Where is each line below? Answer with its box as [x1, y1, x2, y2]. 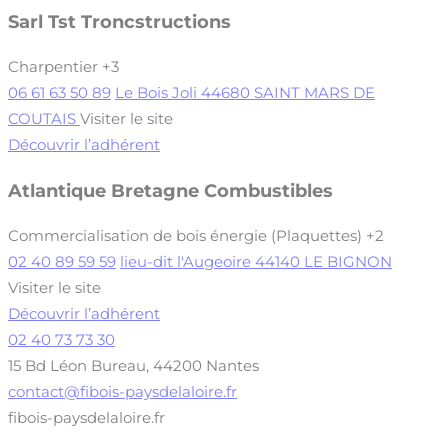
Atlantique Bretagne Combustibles [8, 179, 333, 201]
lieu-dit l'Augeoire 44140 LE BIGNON [120, 252, 392, 272]
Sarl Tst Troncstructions [8, 10, 231, 32]
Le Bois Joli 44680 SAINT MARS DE [115, 83, 375, 103]
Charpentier [8, 57, 98, 77]
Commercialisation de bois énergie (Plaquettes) [8, 226, 362, 246]
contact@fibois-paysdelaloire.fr [8, 382, 237, 402]
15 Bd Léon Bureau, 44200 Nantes [8, 356, 259, 376]
